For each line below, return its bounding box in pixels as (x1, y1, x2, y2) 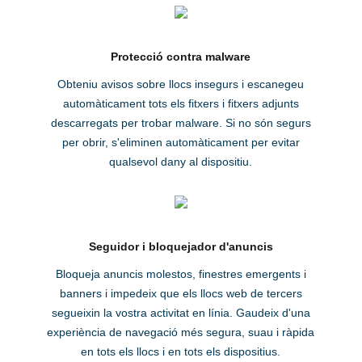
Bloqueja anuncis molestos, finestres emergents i (55, 267, 306, 281)
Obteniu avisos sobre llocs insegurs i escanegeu (57, 78, 305, 91)
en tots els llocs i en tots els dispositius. (81, 345, 281, 359)
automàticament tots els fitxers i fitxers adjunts (62, 97, 299, 111)
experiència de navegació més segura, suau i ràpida (47, 326, 315, 339)
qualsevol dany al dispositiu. (109, 155, 253, 169)
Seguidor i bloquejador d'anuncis (88, 240, 273, 254)
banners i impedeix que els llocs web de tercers (59, 287, 302, 301)
